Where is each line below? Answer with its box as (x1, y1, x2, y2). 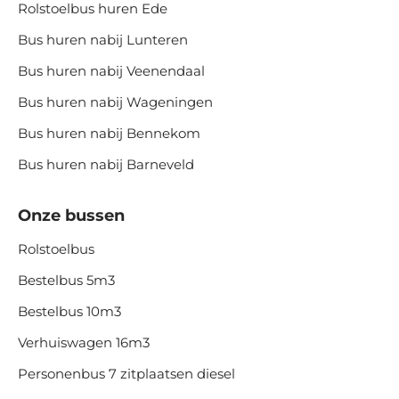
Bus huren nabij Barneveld (18, 155, 194, 173)
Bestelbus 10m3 (18, 302, 121, 320)
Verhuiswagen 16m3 (18, 333, 150, 351)
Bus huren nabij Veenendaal (18, 61, 205, 79)
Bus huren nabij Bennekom (18, 124, 200, 142)
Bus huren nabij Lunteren (18, 30, 188, 48)
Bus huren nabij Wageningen (18, 93, 213, 110)
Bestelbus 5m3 (18, 271, 115, 289)
